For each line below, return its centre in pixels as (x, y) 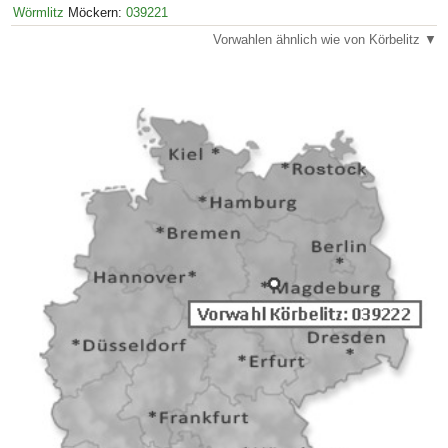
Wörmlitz (38, 12)
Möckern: (95, 12)
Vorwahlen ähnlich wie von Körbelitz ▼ (325, 40)
